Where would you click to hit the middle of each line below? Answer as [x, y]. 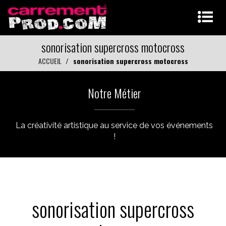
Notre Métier [114, 93]
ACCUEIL [50, 61]
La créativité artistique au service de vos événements [114, 125]
